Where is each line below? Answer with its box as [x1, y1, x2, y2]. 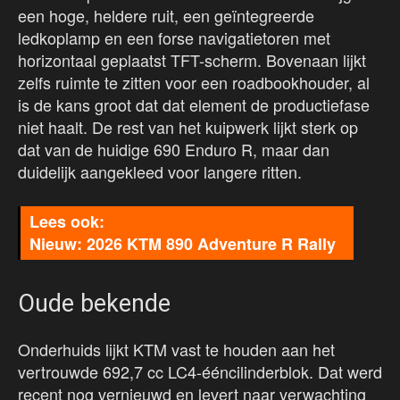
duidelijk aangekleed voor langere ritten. [18, 160, 302, 184]
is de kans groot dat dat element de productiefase [18, 93, 370, 117]
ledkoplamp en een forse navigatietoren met [18, 26, 330, 50]
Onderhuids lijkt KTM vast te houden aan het [18, 337, 335, 362]
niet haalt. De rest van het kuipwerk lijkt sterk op [18, 115, 358, 139]
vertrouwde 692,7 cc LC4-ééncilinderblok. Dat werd [18, 360, 382, 384]
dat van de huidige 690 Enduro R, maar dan [18, 137, 329, 162]
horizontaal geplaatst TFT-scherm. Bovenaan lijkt [18, 48, 366, 72]
